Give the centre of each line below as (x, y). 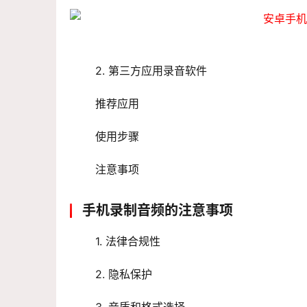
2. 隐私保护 (124, 274)
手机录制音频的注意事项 (158, 211)
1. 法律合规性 (128, 242)
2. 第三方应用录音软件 (151, 71)
